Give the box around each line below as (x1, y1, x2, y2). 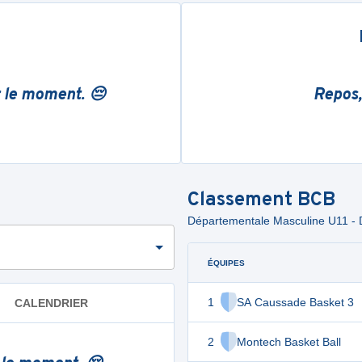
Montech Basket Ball (237, 335, 341, 348)
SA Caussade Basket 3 (237, 296, 354, 309)
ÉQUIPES (208, 258, 245, 267)
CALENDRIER (15, 296, 88, 309)
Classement (187, 188, 297, 213)
